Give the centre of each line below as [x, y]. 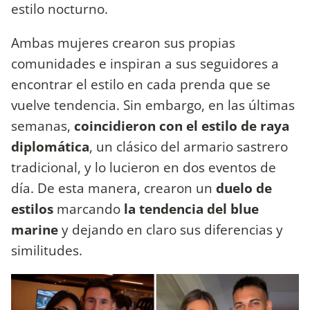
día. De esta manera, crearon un [113, 188]
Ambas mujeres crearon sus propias [123, 42]
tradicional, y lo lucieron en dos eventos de [144, 167]
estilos [34, 208]
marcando [89, 208]
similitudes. [47, 250]
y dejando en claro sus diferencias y [171, 229]
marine [35, 229]
